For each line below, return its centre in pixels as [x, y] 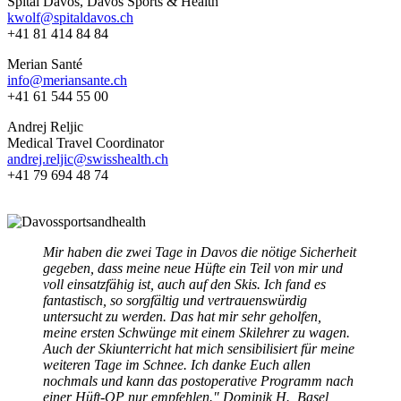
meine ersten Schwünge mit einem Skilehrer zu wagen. [196, 332]
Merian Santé [45, 64]
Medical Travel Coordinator [85, 142]
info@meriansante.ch [67, 80]
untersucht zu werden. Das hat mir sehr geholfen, [182, 316]
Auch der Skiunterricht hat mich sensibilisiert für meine [199, 348]
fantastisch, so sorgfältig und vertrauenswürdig [175, 300]
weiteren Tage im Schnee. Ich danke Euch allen [177, 364]
